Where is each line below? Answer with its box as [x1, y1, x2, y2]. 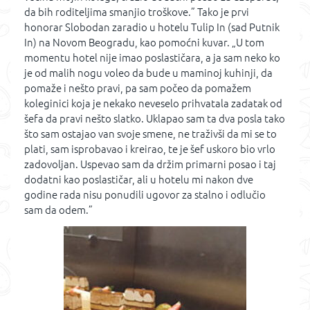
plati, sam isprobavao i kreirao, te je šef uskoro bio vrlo [24, 143, 275, 155]
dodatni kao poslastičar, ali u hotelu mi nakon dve [24, 173, 253, 185]
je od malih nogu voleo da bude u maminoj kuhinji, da [24, 66, 273, 79]
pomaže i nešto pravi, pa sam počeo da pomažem [24, 82, 251, 94]
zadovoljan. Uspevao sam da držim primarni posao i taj [24, 158, 276, 170]
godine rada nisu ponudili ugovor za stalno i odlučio [24, 188, 266, 201]
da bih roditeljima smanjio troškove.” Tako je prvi [24, 6, 249, 18]
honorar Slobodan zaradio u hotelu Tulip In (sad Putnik [24, 21, 280, 33]
